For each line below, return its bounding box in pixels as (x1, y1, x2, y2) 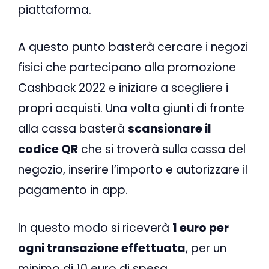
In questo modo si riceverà (18, 219, 172, 236)
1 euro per (172, 219, 229, 236)
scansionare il (128, 121, 211, 138)
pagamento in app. (18, 182, 128, 199)
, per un (186, 240, 226, 256)
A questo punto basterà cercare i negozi (18, 39, 248, 56)
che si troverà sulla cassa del (78, 141, 246, 158)
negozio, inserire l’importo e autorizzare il (18, 162, 247, 178)
